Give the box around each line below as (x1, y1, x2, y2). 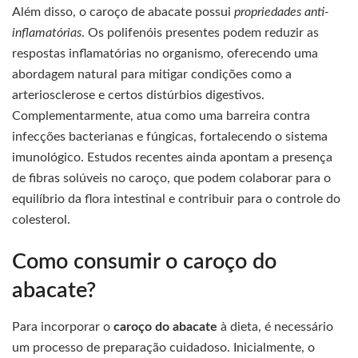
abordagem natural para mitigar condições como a (12, 67, 292, 81)
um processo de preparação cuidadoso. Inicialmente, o (12, 341, 315, 355)
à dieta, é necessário (217, 320, 333, 334)
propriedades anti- (234, 5, 329, 18)
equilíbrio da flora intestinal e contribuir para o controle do (12, 192, 340, 205)
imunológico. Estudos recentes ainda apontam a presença (12, 150, 332, 164)
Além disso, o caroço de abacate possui (12, 5, 234, 18)
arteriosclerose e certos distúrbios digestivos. (12, 88, 265, 101)
